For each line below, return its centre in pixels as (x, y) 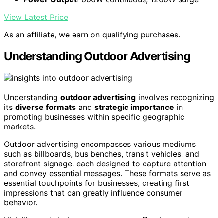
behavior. (21, 202)
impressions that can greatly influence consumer (93, 192)
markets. (20, 126)
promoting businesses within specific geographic (94, 117)
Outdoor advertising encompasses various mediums (100, 144)
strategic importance (134, 107)
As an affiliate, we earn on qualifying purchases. (92, 35)
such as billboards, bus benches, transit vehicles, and (101, 154)
